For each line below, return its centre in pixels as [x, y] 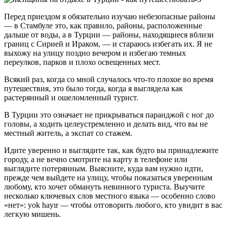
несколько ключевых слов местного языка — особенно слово [110, 196]
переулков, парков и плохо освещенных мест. [82, 62]
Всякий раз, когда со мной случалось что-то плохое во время [109, 79]
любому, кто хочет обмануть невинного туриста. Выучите [104, 186]
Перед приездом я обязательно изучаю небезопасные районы [110, 16]
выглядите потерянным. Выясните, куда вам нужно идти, [104, 168]
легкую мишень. [32, 214]
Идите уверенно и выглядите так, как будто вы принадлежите [111, 150]
